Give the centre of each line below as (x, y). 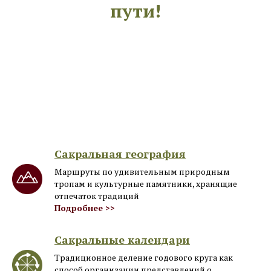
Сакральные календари (122, 240)
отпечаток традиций (97, 196)
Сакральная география (120, 154)
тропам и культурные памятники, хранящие (146, 184)
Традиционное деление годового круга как (144, 257)
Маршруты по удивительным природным (142, 171)
